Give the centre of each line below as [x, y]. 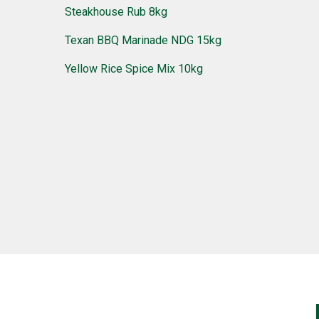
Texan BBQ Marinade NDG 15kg [143, 40]
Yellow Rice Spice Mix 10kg [134, 68]
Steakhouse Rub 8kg [116, 11]
